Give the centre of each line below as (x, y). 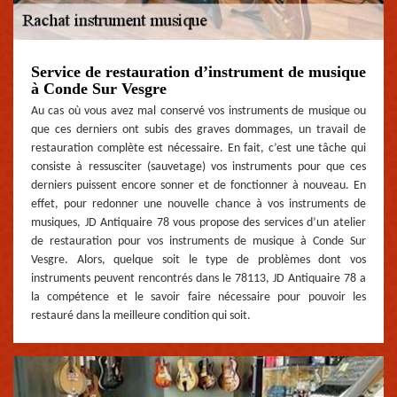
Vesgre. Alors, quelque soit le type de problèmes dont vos (198, 260)
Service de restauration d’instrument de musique (198, 71)
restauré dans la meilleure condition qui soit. (141, 315)
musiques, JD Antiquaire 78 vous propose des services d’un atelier (198, 222)
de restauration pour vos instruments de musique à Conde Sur (198, 241)
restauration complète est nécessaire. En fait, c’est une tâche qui (198, 148)
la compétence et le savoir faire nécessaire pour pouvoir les (198, 297)
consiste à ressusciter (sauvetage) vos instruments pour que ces (198, 167)
